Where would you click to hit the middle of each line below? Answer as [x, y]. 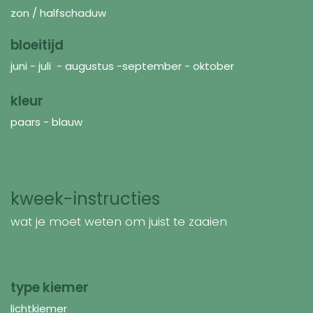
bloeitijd [37, 45]
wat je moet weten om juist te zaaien [119, 221]
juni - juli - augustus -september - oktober [122, 66]
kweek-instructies [85, 198]
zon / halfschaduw [60, 13]
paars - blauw [46, 122]
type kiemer [50, 287]
